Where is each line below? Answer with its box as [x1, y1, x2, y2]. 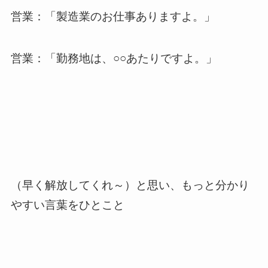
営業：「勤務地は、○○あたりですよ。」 [10, 52, 217, 65]
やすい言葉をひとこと [10, 199, 124, 211]
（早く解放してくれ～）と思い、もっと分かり [10, 179, 249, 191]
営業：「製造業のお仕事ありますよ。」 [10, 10, 215, 23]
